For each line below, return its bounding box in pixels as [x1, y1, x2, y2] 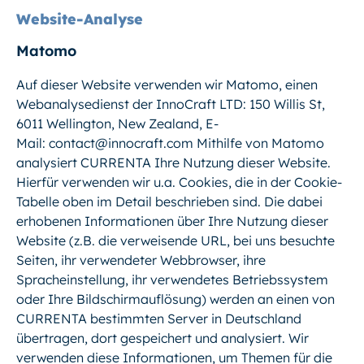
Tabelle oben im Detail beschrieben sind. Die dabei [16, 193, 323, 210]
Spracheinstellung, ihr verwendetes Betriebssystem [16, 271, 328, 288]
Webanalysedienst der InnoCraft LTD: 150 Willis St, [16, 95, 325, 112]
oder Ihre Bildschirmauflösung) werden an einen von [16, 290, 335, 307]
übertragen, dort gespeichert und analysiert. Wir [16, 329, 309, 346]
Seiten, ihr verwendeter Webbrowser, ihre [16, 251, 266, 268]
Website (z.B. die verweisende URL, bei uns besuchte [16, 232, 335, 249]
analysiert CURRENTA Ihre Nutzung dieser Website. [16, 154, 331, 171]
